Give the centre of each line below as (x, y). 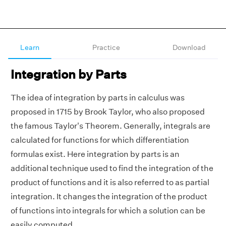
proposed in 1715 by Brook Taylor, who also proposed (108, 112)
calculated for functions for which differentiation (100, 140)
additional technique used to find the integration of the (112, 168)
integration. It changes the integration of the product (109, 196)
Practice (106, 47)
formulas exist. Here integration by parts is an (95, 154)
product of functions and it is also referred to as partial (110, 182)
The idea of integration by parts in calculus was (98, 98)
